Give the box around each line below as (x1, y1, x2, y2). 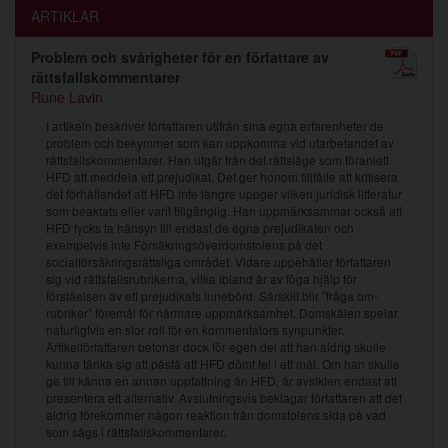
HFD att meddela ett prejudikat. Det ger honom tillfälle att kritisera (46, 168, 398, 185)
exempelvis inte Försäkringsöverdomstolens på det (46, 236, 322, 253)
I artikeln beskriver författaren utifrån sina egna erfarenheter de (46, 117, 384, 134)
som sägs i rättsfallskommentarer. (46, 423, 226, 440)
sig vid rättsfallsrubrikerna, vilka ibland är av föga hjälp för (46, 270, 357, 287)
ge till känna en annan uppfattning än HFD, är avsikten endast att (46, 372, 397, 389)
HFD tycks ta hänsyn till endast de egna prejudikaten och (46, 219, 354, 236)
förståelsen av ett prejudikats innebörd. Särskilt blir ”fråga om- (46, 287, 378, 304)
